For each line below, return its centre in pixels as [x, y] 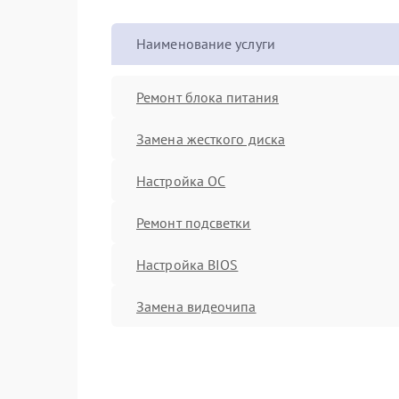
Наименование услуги [206, 44]
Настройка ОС [181, 180]
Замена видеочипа [196, 306]
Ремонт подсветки [194, 222]
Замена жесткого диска [211, 138]
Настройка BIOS [187, 264]
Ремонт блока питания [208, 97]
